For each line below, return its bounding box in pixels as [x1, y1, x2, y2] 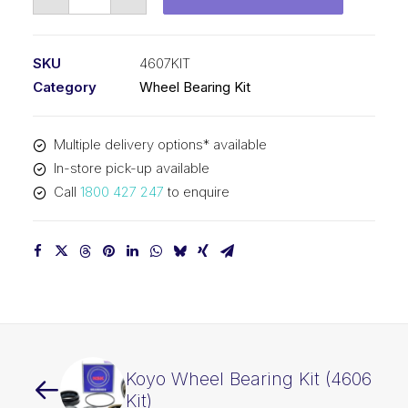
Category [33, 78, 97, 96]
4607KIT [139, 55, 190, 72]
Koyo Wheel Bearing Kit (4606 [126, 368, 372, 390]
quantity [68, 117, 116, 135]
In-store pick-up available [53, 159, 209, 177]
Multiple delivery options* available [53, 136, 267, 153]
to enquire [163, 183, 229, 200]
